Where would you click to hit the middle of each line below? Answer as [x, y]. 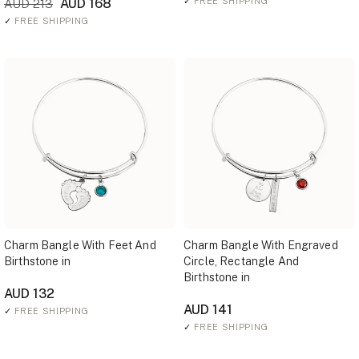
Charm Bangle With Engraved [261, 245]
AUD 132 [29, 294]
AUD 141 [208, 310]
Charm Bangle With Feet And [80, 245]
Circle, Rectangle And [241, 261]
